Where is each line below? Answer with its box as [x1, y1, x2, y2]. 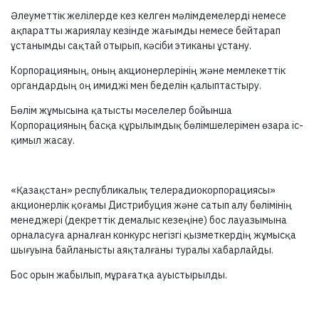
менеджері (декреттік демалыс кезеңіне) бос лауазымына [11, 214, 287, 226]
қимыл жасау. [11, 134, 75, 147]
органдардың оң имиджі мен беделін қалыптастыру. [11, 79, 261, 92]
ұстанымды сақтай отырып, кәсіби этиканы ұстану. [11, 39, 251, 52]
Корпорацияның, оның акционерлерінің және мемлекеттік [11, 64, 286, 77]
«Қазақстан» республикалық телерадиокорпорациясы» [11, 184, 276, 197]
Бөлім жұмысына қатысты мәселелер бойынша [11, 104, 232, 117]
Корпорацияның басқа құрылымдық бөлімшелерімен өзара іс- [11, 119, 303, 132]
